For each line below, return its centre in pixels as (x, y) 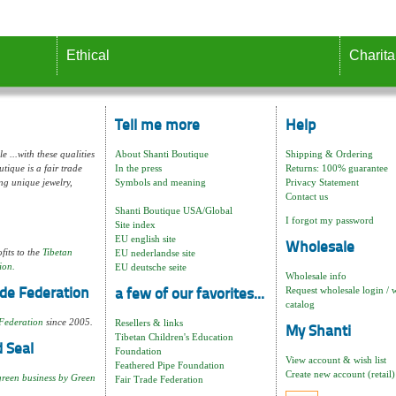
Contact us (307, 196)
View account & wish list (336, 359)
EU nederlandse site (155, 252)
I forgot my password (330, 220)
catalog (300, 304)
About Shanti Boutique (162, 153)
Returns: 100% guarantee (337, 168)
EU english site (145, 238)
